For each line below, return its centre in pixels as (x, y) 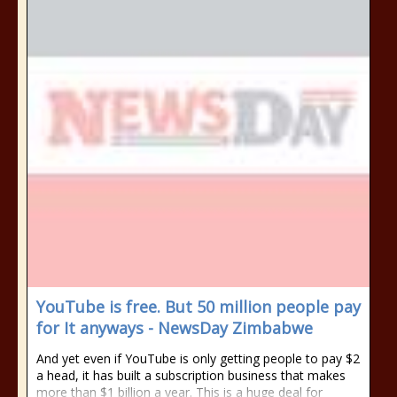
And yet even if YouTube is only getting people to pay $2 (198, 358)
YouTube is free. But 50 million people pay (198, 307)
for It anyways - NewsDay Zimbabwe (175, 328)
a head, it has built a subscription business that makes (191, 375)
